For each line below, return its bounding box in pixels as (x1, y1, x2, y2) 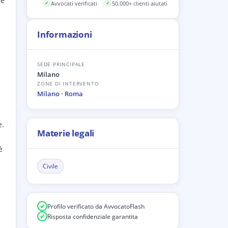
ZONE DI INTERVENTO (37, 80, 99, 87)
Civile (43, 162, 58, 170)
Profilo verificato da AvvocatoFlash (47, 202, 145, 211)
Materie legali (37, 127, 95, 139)
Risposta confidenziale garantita (47, 212, 138, 221)
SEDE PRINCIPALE (37, 61, 85, 68)
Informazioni (37, 28, 92, 40)
